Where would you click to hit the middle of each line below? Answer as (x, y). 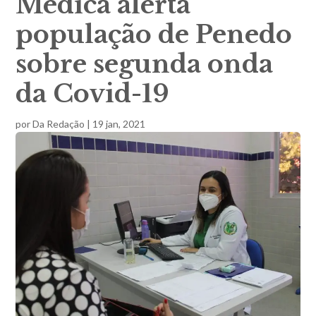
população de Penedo (154, 34)
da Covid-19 (93, 93)
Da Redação (59, 123)
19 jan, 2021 (119, 123)
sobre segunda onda (145, 63)
